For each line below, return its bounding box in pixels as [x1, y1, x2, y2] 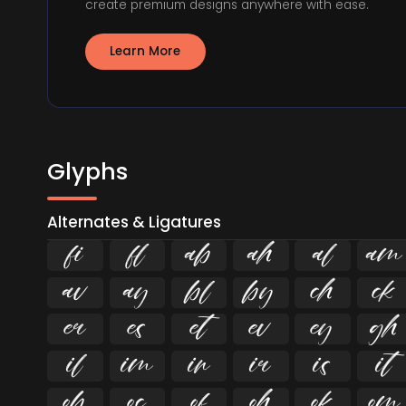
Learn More [110, 43, 181, 61]
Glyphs [47, 154, 129, 188]
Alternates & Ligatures [47, 211, 222, 234]
